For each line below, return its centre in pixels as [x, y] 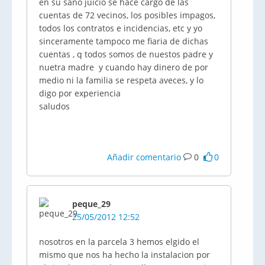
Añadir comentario [144, 157]
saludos [54, 106]
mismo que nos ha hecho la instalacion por [125, 255]
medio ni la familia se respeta [99, 80]
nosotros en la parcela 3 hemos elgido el [119, 242]
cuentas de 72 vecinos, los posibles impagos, [127, 15]
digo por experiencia [80, 93]
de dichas [188, 41]
